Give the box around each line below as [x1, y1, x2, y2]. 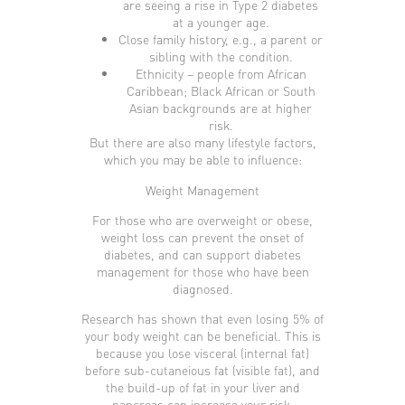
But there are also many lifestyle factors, [89, 134, 316, 151]
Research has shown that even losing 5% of [81, 310, 324, 327]
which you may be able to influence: [103, 151, 302, 168]
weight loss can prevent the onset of [101, 229, 304, 246]
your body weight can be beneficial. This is [84, 327, 321, 344]
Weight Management [146, 181, 259, 198]
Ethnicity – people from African [135, 65, 306, 82]
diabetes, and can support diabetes [104, 246, 301, 263]
